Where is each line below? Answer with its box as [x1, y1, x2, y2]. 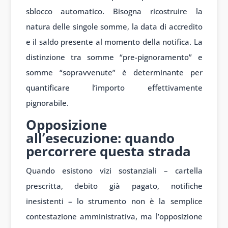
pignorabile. [25, 98, 69, 108]
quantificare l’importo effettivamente [25, 82, 203, 93]
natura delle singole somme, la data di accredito [25, 21, 203, 32]
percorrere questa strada [25, 142, 191, 161]
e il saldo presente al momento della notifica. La [25, 37, 203, 47]
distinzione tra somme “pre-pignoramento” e [25, 52, 203, 63]
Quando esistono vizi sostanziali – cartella [25, 165, 203, 176]
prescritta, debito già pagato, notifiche [25, 181, 203, 191]
